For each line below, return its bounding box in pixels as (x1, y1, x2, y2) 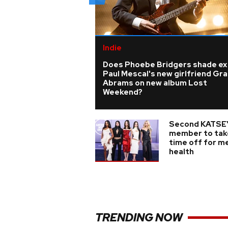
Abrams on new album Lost (103, 78, 207, 88)
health (169, 147, 194, 157)
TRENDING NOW (95, 210, 183, 225)
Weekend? (103, 87, 142, 97)
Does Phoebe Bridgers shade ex (103, 60, 227, 70)
